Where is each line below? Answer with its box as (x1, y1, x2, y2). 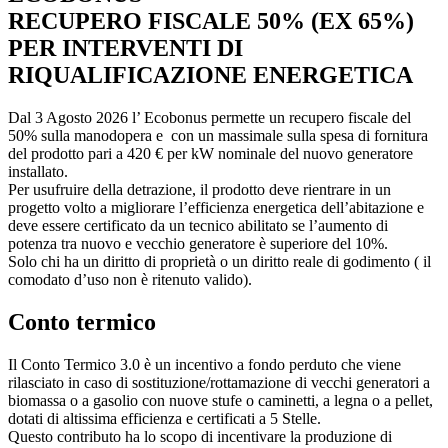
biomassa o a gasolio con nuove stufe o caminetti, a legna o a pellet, (8, 392, 433, 410)
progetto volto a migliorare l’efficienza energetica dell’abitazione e (8, 199, 424, 217)
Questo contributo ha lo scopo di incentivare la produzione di (8, 428, 392, 446)
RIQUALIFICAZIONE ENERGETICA (8, 62, 413, 89)
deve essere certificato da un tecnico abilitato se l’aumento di (8, 217, 388, 235)
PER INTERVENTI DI (8, 35, 243, 62)
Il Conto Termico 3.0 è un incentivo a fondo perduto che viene (8, 356, 401, 374)
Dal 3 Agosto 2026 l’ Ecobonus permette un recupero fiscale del (8, 109, 411, 127)
